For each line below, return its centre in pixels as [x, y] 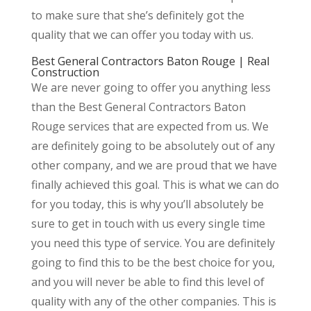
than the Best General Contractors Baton [138, 107]
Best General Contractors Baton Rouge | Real [150, 61]
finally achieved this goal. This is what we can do [155, 185]
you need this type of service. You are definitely [153, 243]
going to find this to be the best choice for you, [153, 263]
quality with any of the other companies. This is [153, 302]
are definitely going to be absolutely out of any [153, 146]
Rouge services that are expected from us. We [150, 127]
